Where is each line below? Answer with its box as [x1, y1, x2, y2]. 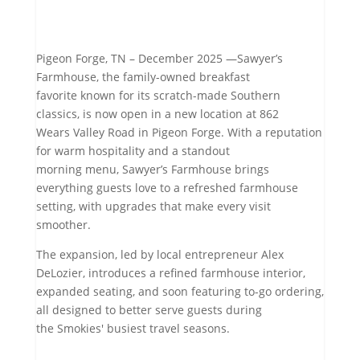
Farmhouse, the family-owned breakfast [35, 69, 250, 85]
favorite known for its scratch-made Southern [35, 88, 280, 104]
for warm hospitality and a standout [35, 143, 230, 159]
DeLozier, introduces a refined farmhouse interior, [35, 265, 305, 281]
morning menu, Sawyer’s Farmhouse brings [35, 162, 269, 178]
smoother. [35, 217, 91, 233]
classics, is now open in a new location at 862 [35, 106, 279, 122]
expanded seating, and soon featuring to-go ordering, [35, 284, 324, 300]
